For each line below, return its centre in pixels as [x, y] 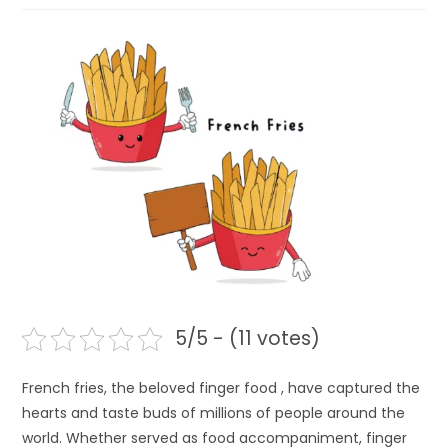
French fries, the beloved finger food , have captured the [221, 388]
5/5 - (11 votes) [247, 339]
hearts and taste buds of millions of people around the [214, 413]
